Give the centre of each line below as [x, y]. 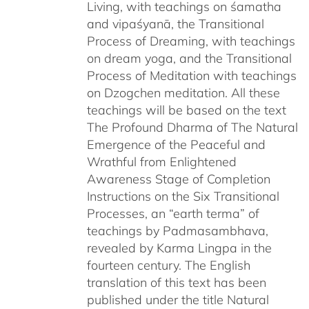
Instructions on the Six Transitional [183, 196]
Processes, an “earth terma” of [173, 213]
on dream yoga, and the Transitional [189, 58]
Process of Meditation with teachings [191, 75]
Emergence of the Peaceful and [176, 144]
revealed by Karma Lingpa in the [179, 248]
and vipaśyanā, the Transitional [175, 23]
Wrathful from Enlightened [161, 161]
